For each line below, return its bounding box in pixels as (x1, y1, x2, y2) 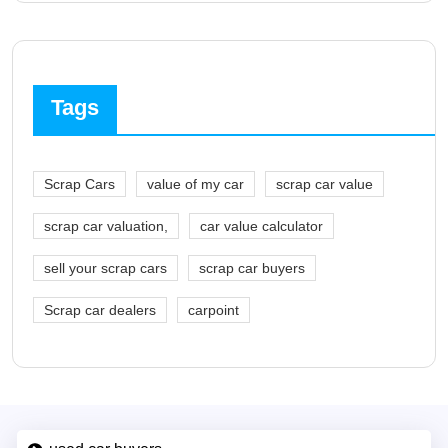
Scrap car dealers (44, 301, 156, 318)
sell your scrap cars (44, 259, 167, 276)
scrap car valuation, (44, 217, 168, 234)
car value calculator (200, 217, 323, 234)
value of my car (147, 175, 244, 192)
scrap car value (276, 175, 373, 192)
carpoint (188, 301, 239, 318)
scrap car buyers (199, 259, 305, 276)
